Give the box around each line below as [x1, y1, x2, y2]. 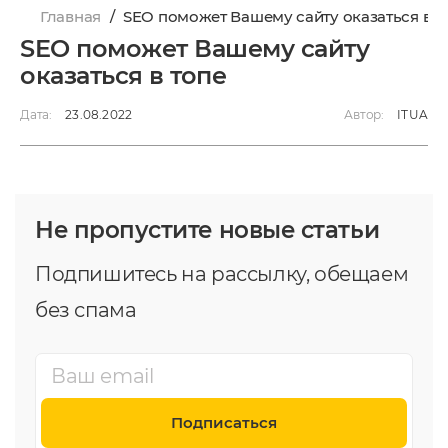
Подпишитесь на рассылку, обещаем [35, 261, 409, 286]
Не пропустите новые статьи [35, 215, 380, 244]
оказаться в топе [20, 60, 227, 90]
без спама [35, 297, 137, 322]
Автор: [344, 106, 384, 122]
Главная [40, 6, 101, 26]
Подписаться [171, 412, 277, 432]
